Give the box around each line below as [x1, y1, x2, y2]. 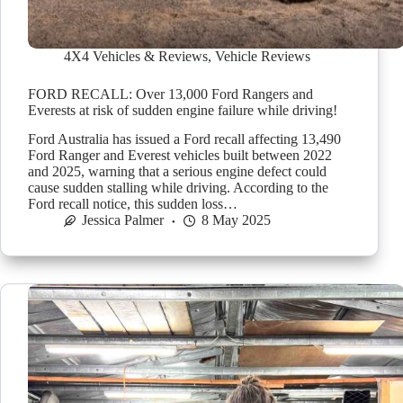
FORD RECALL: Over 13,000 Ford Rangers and [28, 85, 313, 102]
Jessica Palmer [82, 212, 164, 228]
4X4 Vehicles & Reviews [64, 48, 208, 64]
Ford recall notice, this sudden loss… [28, 196, 237, 212]
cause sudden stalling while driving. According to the [28, 180, 328, 196]
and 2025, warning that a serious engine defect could [28, 164, 327, 180]
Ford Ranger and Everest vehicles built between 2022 [28, 148, 332, 164]
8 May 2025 [201, 212, 271, 228]
